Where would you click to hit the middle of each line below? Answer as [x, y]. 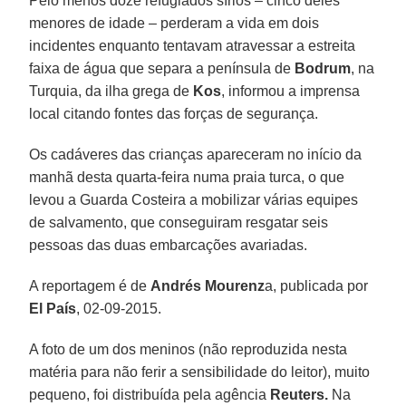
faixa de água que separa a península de [162, 68]
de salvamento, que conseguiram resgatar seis [179, 222]
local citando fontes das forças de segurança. [174, 113]
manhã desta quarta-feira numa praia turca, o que [187, 177]
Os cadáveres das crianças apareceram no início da [196, 154]
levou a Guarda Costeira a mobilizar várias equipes [194, 199]
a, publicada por [317, 285]
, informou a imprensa [291, 91]
